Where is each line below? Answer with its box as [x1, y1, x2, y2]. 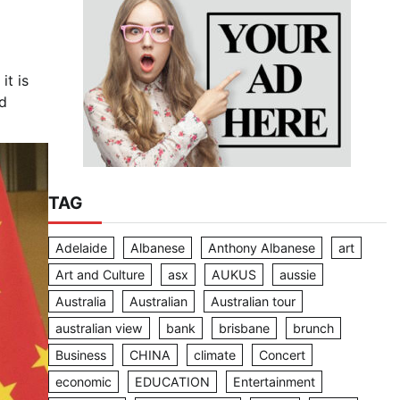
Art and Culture [54, 266, 145, 282]
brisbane [218, 320, 270, 336]
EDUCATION [134, 373, 210, 389]
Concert [258, 346, 305, 362]
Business [54, 346, 106, 362]
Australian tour [210, 293, 296, 309]
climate [193, 346, 236, 362]
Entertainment [232, 373, 315, 389]
